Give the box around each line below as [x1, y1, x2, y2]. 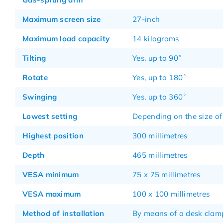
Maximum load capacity [22, 34, 110, 43]
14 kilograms [132, 34, 179, 43]
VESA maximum [22, 189, 81, 199]
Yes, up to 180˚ [132, 73, 187, 82]
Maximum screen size [22, 14, 101, 24]
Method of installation [22, 209, 105, 218]
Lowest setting [22, 111, 78, 121]
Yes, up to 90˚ [132, 53, 183, 63]
